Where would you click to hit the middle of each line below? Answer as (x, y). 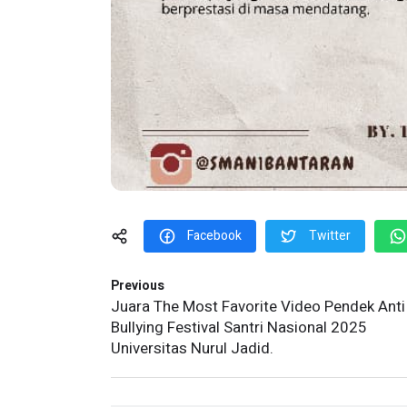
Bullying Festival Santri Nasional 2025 (239, 327)
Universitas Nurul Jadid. (192, 348)
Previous (138, 285)
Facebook (214, 235)
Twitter (330, 235)
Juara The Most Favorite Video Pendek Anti (258, 306)
